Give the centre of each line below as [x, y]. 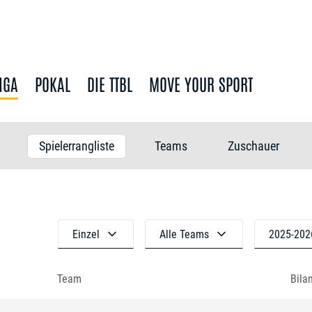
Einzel [86, 234]
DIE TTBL [110, 83]
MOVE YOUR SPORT [201, 83]
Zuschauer [253, 146]
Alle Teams [184, 234]
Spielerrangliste [77, 146]
